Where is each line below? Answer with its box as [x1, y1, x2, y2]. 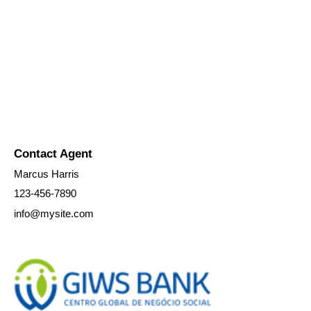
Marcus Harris [14, 167, 79, 180]
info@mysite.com [14, 207, 94, 219]
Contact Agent [14, 146, 92, 160]
